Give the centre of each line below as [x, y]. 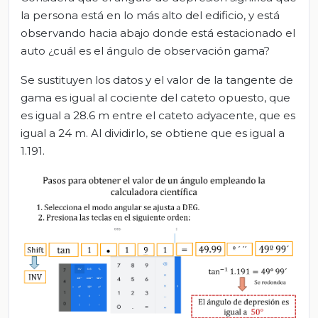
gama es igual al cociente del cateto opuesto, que [155, 97]
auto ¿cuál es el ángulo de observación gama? [145, 50]
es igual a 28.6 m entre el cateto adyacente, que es [158, 115]
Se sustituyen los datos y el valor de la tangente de [157, 79]
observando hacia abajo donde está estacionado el [158, 33]
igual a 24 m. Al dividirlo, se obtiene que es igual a [153, 133]
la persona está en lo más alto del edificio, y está [150, 15]
